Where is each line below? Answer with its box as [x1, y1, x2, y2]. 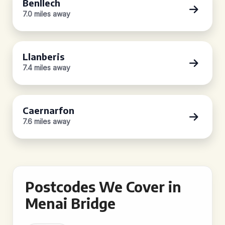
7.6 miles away [23, 117, 70, 126]
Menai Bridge [25, 194, 116, 212]
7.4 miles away [23, 63, 70, 72]
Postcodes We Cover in [25, 178, 181, 195]
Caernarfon [23, 104, 74, 116]
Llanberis [23, 51, 64, 62]
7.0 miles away [23, 10, 70, 18]
